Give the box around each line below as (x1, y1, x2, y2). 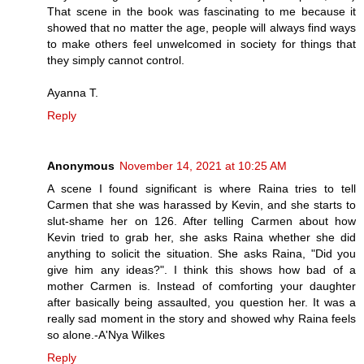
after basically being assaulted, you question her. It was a (47, 295, 356, 309)
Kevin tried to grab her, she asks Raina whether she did (47, 230, 356, 244)
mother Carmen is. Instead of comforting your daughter (47, 279, 356, 292)
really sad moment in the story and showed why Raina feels (47, 311, 356, 325)
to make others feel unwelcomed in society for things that (47, 37, 356, 50)
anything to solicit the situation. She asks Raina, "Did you (47, 246, 356, 260)
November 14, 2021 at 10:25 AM (119, 158, 287, 172)
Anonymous (47, 158, 115, 172)
